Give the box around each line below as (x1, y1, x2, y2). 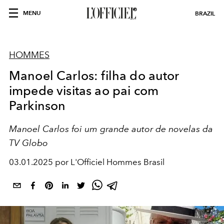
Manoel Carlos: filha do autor (9, 68, 179, 83)
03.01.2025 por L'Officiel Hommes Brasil (9, 157, 164, 167)
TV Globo (9, 137, 48, 148)
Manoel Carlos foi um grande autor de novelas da (9, 123, 213, 134)
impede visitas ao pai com (9, 83, 159, 98)
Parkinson (9, 98, 66, 113)
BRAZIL (195, 9, 215, 17)
